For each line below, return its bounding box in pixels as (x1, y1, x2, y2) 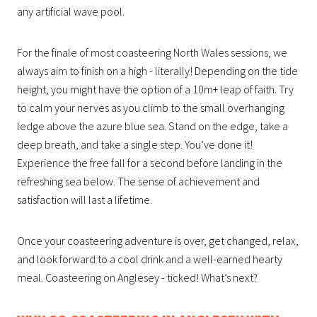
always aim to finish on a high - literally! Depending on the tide (17, 63, 298, 78)
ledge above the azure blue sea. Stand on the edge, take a (17, 118, 288, 133)
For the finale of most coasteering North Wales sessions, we (17, 45, 287, 59)
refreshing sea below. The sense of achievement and (17, 173, 260, 188)
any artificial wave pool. (17, 4, 125, 18)
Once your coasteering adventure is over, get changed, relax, (17, 233, 299, 248)
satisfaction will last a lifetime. (17, 192, 152, 207)
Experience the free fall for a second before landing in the (17, 155, 282, 170)
